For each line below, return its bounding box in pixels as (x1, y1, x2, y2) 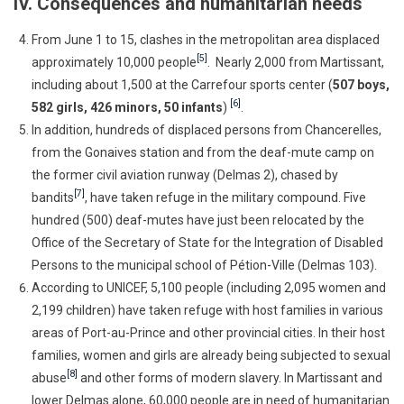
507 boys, (333, 77, 390, 92)
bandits (32, 189, 74, 205)
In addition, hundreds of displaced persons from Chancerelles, (32, 122, 381, 137)
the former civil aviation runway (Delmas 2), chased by (32, 167, 338, 182)
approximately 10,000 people (32, 54, 197, 69)
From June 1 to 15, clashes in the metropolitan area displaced (32, 32, 380, 47)
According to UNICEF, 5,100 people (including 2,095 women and (32, 280, 386, 295)
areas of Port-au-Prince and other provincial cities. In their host (32, 325, 385, 340)
